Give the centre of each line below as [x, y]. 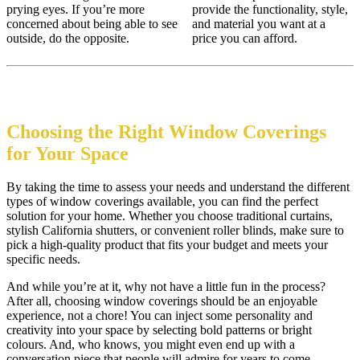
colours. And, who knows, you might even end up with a [151, 345]
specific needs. [43, 260]
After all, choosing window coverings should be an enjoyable [162, 301]
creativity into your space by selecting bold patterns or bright [159, 330]
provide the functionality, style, [270, 9]
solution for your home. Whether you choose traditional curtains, [170, 216]
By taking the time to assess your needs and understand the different [178, 187]
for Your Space [67, 153]
